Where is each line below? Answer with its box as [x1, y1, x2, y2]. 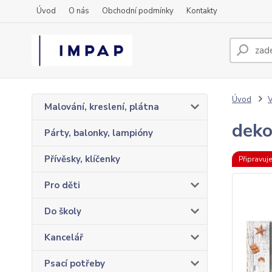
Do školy [44, 205, 81, 217]
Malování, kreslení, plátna [44, 101, 159, 113]
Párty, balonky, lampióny [44, 127, 153, 139]
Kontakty [186, 5, 217, 16]
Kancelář [44, 231, 83, 243]
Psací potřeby [44, 257, 105, 270]
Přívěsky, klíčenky [44, 153, 120, 165]
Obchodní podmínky [102, 5, 174, 16]
